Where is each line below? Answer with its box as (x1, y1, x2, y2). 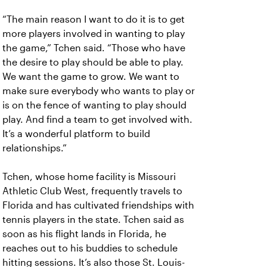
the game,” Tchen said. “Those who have (2, 42, 185, 53)
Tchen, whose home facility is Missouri (2, 171, 176, 182)
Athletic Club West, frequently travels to (2, 185, 182, 196)
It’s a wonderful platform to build (2, 128, 150, 139)
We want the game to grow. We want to (2, 71, 179, 82)
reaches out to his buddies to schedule (2, 243, 178, 253)
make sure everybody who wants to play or (2, 85, 195, 96)
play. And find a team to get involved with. (2, 114, 193, 125)
